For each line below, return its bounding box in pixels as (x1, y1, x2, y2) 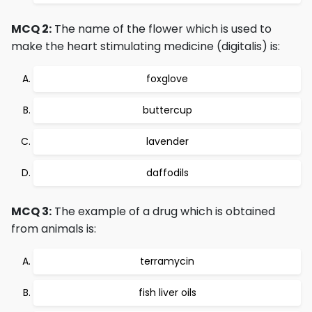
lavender (146, 134, 189, 148)
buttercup (142, 103, 192, 117)
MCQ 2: (11, 21, 52, 37)
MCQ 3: (11, 203, 52, 219)
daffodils (146, 166, 189, 180)
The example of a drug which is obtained (52, 203, 275, 219)
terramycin (140, 254, 194, 268)
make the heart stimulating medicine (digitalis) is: (11, 38, 280, 54)
